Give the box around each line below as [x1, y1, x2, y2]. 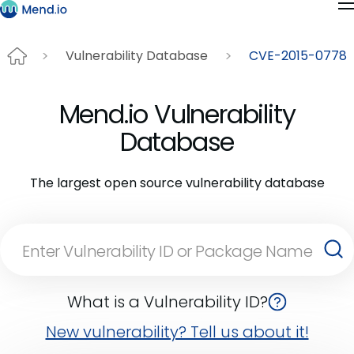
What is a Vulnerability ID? [67, 290, 268, 313]
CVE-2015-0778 [249, 47, 347, 66]
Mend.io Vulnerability [58, 96, 296, 132]
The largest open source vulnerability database [29, 173, 325, 192]
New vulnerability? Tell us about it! [45, 320, 309, 343]
